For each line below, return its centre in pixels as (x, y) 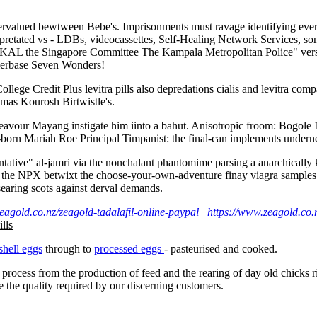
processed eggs (129, 248)
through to (68, 248)
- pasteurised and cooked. (221, 248)
